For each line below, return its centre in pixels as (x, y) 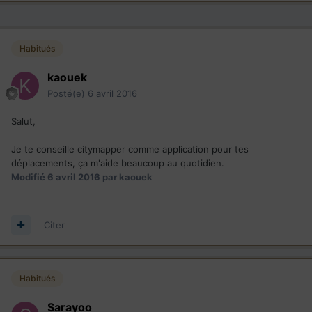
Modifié (29, 177)
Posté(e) (68, 93)
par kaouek (126, 177)
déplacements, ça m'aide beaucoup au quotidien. (118, 163)
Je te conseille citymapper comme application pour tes (130, 149)
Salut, (25, 121)
